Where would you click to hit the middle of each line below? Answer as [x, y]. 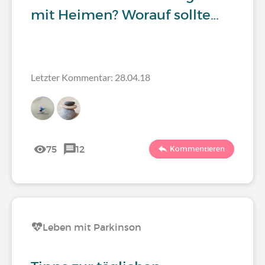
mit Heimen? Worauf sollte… [125, 15]
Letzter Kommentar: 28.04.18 [91, 77]
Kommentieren [197, 149]
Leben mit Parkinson [92, 227]
